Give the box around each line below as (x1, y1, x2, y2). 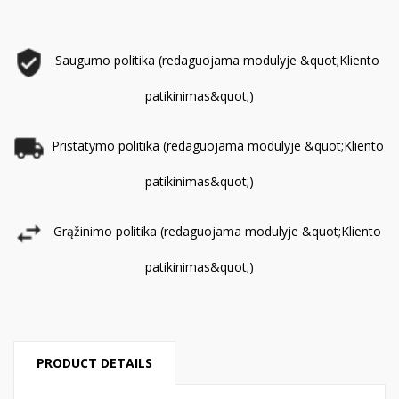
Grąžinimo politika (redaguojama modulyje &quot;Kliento (53, 222, 381, 240)
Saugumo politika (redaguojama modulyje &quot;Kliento (55, 51, 379, 69)
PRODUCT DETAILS (37, 354, 152, 371)
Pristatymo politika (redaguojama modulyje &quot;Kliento (51, 136, 384, 154)
